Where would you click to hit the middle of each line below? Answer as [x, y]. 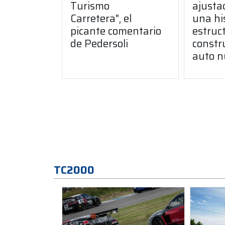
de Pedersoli [99, 43]
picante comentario [116, 31]
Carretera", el [101, 18]
